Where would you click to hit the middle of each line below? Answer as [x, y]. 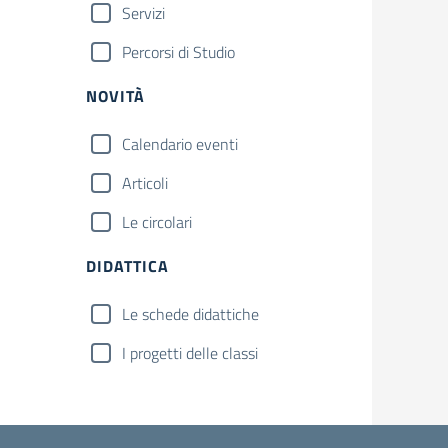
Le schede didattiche [190, 314]
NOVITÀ [115, 96]
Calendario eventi [180, 144]
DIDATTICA [127, 266]
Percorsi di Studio [178, 52]
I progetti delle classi [190, 353]
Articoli [145, 183]
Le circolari [157, 222]
